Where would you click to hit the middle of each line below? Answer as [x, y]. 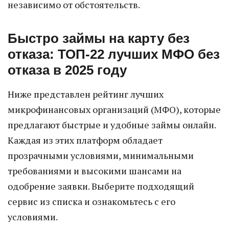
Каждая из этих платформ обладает [85, 140]
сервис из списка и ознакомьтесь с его [91, 201]
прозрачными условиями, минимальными [101, 155]
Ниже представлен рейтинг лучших [86, 94]
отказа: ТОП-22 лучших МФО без [114, 54]
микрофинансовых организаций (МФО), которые [114, 109]
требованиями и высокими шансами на [95, 171]
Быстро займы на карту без [99, 38]
